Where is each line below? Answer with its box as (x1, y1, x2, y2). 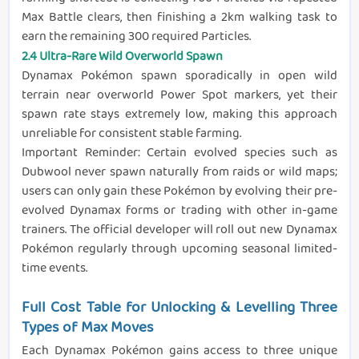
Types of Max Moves (22, 315, 154, 340)
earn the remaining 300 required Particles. (22, 26, 251, 46)
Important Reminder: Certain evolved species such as (22, 142, 337, 163)
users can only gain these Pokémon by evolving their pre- (22, 180, 337, 201)
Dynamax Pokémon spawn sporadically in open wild (22, 65, 337, 86)
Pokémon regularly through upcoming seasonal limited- (22, 238, 337, 259)
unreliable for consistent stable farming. (22, 123, 241, 143)
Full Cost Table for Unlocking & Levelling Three (22, 295, 337, 320)
